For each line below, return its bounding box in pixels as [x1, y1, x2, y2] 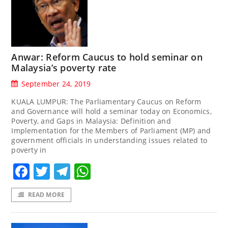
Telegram [70, 160, 145, 183]
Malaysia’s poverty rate [11, 62, 117, 74]
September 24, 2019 [21, 79, 91, 89]
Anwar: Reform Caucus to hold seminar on [11, 51, 203, 63]
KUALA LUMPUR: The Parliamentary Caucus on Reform [11, 97, 202, 106]
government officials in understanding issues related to [11, 135, 207, 145]
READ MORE [27, 190, 65, 199]
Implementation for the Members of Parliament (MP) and [11, 126, 211, 135]
